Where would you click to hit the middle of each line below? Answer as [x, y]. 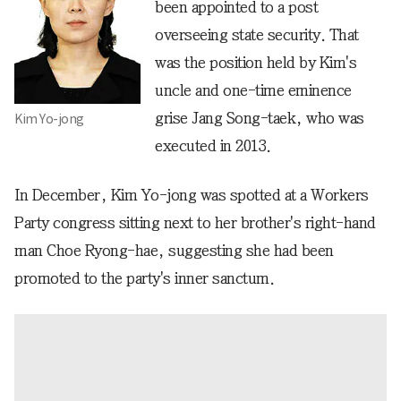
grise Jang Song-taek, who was [260, 118]
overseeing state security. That [257, 35]
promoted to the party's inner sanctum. [144, 278]
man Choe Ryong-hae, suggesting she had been [174, 251]
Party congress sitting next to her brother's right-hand [195, 223]
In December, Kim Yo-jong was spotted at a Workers [192, 195]
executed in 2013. [213, 146]
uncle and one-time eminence [253, 90]
